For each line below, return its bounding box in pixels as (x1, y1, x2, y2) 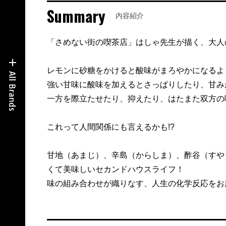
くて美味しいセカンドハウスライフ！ (46, 165, 184, 174)
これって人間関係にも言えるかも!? (46, 123, 175, 132)
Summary (46, 5, 105, 28)
